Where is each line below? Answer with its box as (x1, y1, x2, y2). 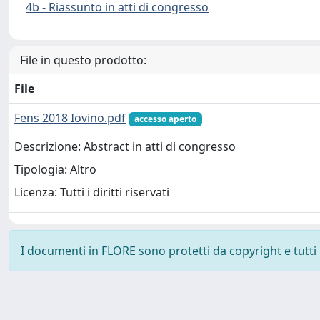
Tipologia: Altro (14, 161, 96, 178)
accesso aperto (134, 113, 196, 125)
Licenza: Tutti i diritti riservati (14, 184, 169, 201)
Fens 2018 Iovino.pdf (14, 110, 126, 126)
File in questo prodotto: (20, 52, 146, 68)
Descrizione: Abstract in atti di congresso (14, 139, 236, 155)
